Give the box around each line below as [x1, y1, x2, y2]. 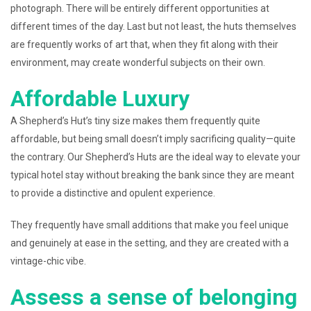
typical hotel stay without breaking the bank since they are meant [10, 169, 294, 180]
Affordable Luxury [10, 85, 190, 112]
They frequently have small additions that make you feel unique [10, 219, 289, 230]
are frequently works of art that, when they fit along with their [10, 39, 278, 50]
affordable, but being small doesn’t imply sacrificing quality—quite [10, 133, 296, 144]
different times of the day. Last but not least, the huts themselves [10, 21, 296, 32]
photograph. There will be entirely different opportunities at [10, 3, 269, 14]
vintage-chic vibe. [10, 255, 86, 267]
